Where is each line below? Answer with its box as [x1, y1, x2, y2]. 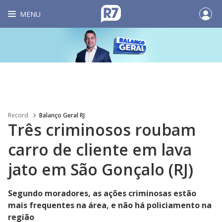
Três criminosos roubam [8, 119, 196, 140]
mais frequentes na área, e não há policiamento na [8, 200, 212, 211]
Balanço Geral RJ [39, 111, 85, 119]
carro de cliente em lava [8, 139, 192, 160]
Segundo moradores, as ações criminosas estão [8, 188, 196, 199]
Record [8, 111, 28, 119]
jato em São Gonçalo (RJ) [8, 159, 193, 180]
